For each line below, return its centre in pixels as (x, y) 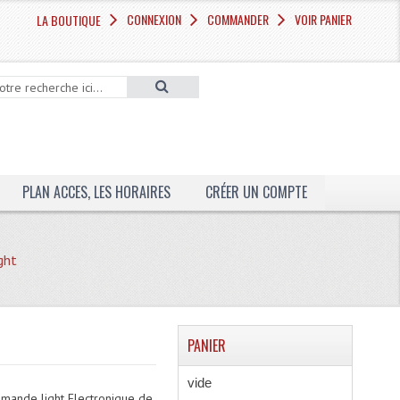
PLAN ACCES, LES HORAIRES (96, 192)
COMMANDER (238, 19)
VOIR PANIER (324, 19)
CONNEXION (154, 19)
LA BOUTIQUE (69, 20)
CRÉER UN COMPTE (256, 192)
